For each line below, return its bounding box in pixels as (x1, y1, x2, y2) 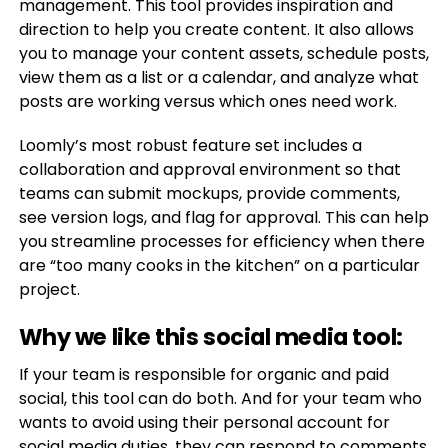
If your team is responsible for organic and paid (18, 363, 389, 386)
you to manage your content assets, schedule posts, (18, 42, 429, 65)
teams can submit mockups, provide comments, (18, 182, 400, 205)
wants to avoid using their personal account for (18, 411, 390, 434)
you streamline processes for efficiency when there (18, 230, 425, 253)
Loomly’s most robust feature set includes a (18, 134, 362, 157)
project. (18, 278, 80, 301)
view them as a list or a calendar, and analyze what (18, 66, 419, 89)
